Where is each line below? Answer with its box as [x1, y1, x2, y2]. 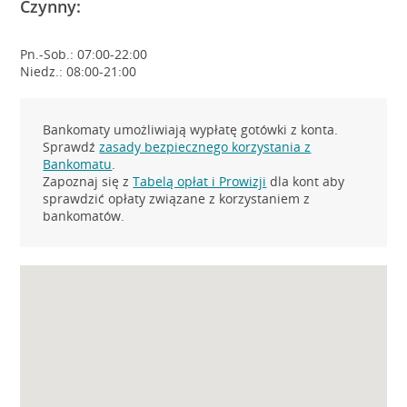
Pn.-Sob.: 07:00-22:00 [20, 45, 148, 63]
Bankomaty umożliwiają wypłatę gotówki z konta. [43, 121, 339, 138]
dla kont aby [266, 173, 345, 190]
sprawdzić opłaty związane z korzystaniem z [43, 190, 311, 207]
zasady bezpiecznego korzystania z [99, 138, 312, 155]
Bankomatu [43, 155, 113, 173]
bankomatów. [43, 207, 125, 224]
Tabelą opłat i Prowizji [133, 173, 267, 190]
